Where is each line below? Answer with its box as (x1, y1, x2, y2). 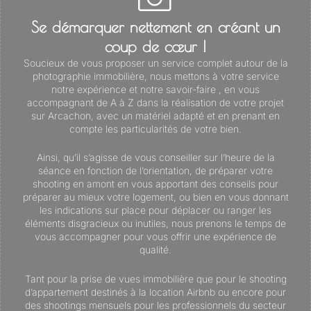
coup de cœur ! (105, 37, 206, 56)
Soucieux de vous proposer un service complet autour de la (23, 56, 288, 69)
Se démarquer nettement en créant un (31, 17, 280, 36)
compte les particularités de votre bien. (69, 122, 242, 135)
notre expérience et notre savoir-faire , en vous (51, 83, 260, 95)
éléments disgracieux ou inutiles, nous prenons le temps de (25, 217, 286, 230)
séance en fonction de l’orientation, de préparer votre (38, 165, 273, 177)
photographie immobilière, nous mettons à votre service (32, 69, 279, 82)
